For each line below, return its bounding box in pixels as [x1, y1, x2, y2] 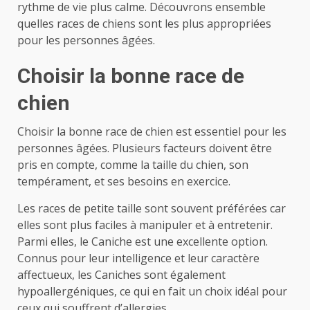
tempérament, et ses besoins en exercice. [17, 173, 230, 189]
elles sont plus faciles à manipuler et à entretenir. [17, 217, 273, 232]
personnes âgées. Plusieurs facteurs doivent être [17, 140, 272, 156]
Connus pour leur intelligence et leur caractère [17, 250, 259, 266]
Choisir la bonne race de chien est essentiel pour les [17, 123, 286, 139]
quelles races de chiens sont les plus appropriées [17, 15, 271, 31]
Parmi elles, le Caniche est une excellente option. [17, 233, 268, 249]
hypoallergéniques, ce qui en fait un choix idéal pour [17, 283, 287, 299]
